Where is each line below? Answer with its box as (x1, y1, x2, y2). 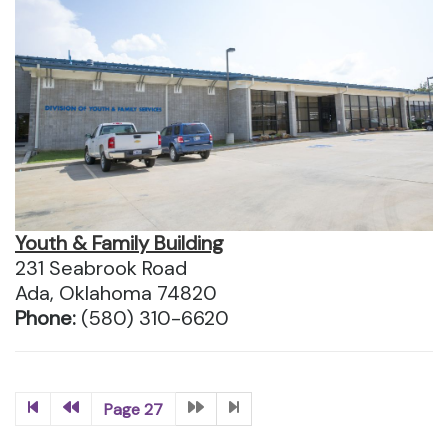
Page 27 (104, 398, 163, 420)
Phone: (15, 304, 81, 331)
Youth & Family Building (15, 229, 224, 256)
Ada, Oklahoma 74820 (15, 279, 217, 306)
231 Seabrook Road (15, 254, 187, 281)
